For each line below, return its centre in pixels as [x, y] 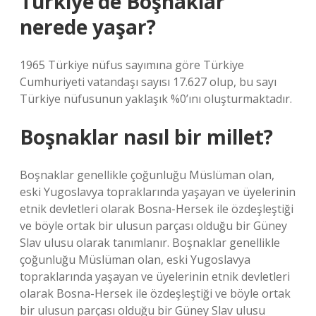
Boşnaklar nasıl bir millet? [146, 137]
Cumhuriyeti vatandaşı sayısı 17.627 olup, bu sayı [148, 82]
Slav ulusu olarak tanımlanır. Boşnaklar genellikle [150, 243]
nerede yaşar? [88, 27]
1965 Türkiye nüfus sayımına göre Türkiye [132, 65]
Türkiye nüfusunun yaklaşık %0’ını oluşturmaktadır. [156, 99]
